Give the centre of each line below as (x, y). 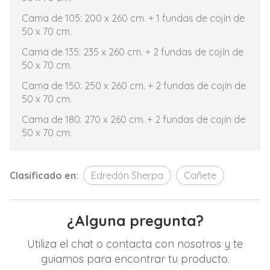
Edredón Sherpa (127, 175)
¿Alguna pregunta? (135, 221)
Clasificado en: (44, 175)
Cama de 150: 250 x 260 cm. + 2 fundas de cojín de (134, 86)
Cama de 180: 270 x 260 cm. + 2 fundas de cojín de (133, 119)
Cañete (200, 175)
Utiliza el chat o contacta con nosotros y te (135, 244)
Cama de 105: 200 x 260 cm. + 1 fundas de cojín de (133, 18)
